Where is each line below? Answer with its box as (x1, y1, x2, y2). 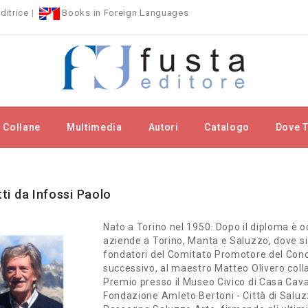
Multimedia (66, 122, 122, 133)
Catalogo (204, 122, 250, 133)
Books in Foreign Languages (59, 8, 189, 19)
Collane (3, 122, 41, 133)
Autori (148, 122, 179, 133)
